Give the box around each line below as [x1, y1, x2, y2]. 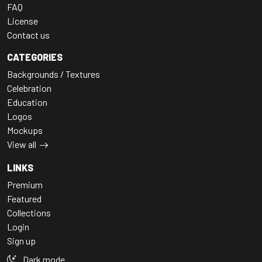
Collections [7, 206, 51, 218]
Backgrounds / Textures [7, 68, 100, 80]
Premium [7, 178, 43, 190]
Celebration [7, 82, 51, 94]
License [7, 15, 38, 26]
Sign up [7, 235, 36, 246]
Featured [7, 192, 42, 204]
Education [7, 96, 47, 108]
